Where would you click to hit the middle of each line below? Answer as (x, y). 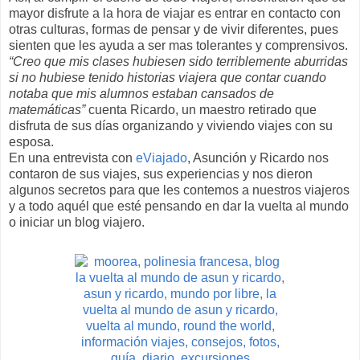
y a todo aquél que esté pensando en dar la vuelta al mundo (179, 206)
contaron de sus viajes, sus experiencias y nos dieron (161, 174)
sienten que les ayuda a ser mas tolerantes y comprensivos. (178, 45)
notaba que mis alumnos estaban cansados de (141, 93)
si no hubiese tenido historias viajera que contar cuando (168, 77)
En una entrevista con (72, 157)
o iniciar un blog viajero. (77, 222)
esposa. (31, 141)
